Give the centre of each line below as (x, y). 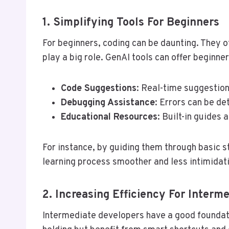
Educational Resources (109, 117)
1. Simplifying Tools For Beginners (131, 22)
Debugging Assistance (108, 103)
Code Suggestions (99, 88)
